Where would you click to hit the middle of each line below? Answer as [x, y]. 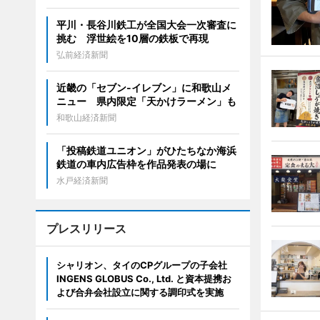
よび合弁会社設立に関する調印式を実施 [140, 292]
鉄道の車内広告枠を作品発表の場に [141, 164]
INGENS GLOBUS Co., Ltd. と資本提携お [144, 279]
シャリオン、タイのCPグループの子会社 [141, 265]
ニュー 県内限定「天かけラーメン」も [146, 101]
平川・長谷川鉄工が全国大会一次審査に [146, 25]
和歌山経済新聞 [86, 117]
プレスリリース [86, 229]
